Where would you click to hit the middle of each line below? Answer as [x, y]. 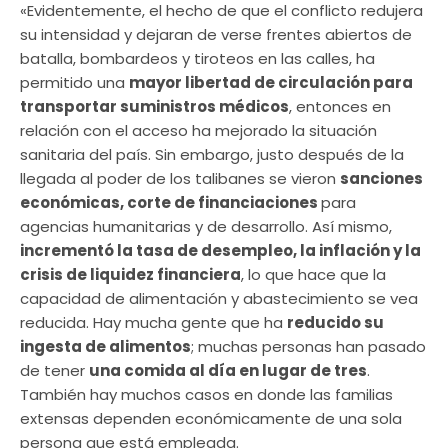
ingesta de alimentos [105, 346]
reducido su [335, 322]
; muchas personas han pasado [308, 346]
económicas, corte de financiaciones [170, 202]
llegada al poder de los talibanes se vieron [180, 178]
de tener [54, 370]
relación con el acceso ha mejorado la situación [198, 130]
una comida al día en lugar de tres [228, 370]
